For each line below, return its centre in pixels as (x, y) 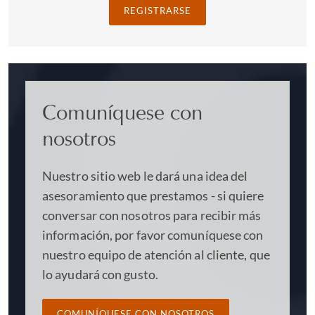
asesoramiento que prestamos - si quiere (153, 195)
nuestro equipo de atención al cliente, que (156, 254)
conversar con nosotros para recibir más (152, 215)
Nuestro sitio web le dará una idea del (145, 175)
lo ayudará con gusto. (100, 274)
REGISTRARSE (157, 10)
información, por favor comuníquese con (153, 234)
